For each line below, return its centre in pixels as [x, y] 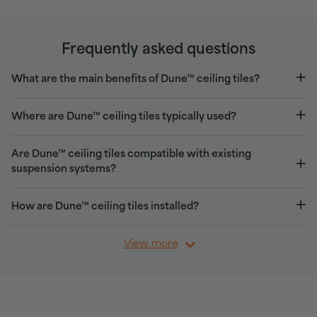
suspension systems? [64, 169]
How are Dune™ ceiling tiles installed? [105, 207]
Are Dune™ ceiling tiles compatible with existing [131, 155]
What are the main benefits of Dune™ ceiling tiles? [136, 80]
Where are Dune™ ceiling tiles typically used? [124, 117]
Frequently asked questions [158, 50]
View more [151, 244]
